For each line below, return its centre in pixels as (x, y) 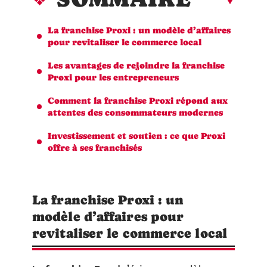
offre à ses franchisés (95, 147)
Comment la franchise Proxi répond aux (138, 100)
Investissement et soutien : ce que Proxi (136, 135)
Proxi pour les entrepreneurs (113, 77)
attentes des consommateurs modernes (135, 112)
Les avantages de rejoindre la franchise (136, 65)
